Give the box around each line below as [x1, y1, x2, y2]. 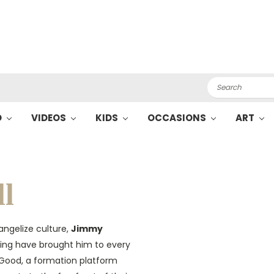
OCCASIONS [147, 111, 208, 124]
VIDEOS [31, 111, 68, 124]
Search [207, 77, 237, 89]
